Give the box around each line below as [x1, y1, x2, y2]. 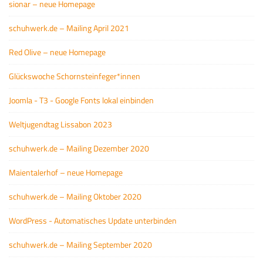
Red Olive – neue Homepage [9, 46, 106, 58]
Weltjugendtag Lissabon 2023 [9, 118, 112, 130]
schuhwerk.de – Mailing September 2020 [9, 238, 152, 251]
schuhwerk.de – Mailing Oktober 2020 [9, 190, 141, 203]
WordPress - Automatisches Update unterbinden [9, 214, 177, 227]
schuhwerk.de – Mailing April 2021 [9, 22, 129, 34]
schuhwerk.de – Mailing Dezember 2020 [9, 142, 149, 154]
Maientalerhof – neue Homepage [9, 166, 123, 178]
